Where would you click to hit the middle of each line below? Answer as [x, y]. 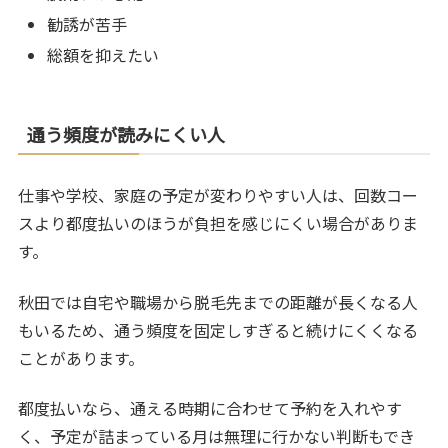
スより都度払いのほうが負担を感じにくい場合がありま [218, 223]
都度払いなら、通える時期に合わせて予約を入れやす [210, 407]
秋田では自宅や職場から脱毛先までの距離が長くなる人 [218, 301]
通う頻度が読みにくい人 [126, 134]
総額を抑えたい [103, 55]
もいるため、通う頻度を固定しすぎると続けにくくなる [218, 329]
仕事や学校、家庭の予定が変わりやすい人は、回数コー [218, 195]
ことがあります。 [81, 357]
